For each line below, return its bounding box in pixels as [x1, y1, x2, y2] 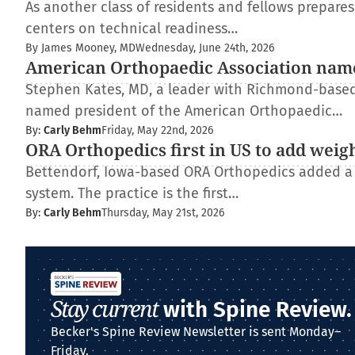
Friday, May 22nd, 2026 [101, 124, 213, 137]
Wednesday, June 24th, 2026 [136, 41, 274, 55]
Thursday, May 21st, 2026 [101, 206, 224, 219]
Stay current [51, 293, 158, 323]
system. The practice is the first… [25, 185, 239, 202]
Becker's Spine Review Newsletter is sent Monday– [51, 324, 341, 339]
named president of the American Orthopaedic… [25, 102, 342, 120]
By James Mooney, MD [25, 41, 136, 55]
